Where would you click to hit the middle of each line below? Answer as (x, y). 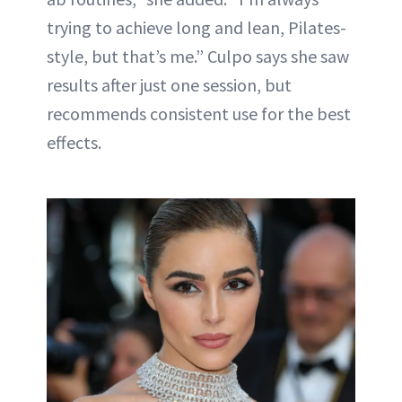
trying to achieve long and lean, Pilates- (197, 27)
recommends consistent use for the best (199, 113)
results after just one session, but (169, 84)
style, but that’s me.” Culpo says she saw (198, 56)
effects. (74, 142)
